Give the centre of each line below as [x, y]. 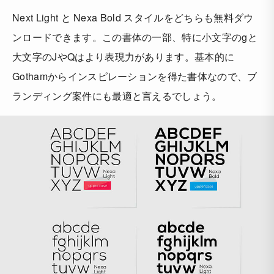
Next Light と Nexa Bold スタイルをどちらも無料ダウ [133, 18]
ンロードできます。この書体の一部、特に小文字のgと [135, 37]
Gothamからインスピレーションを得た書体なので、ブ [135, 76]
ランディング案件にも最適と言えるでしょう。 [117, 96]
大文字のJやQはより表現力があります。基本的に [124, 57]
